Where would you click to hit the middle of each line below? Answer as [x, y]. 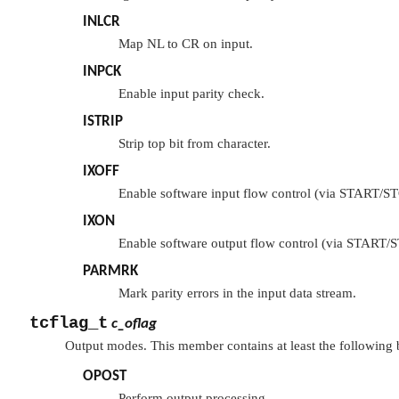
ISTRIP [103, 122]
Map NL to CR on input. [186, 44]
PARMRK [110, 272]
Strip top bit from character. [195, 144]
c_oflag [134, 324]
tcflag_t [69, 324]
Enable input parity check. [191, 94]
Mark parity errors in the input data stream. [237, 293]
